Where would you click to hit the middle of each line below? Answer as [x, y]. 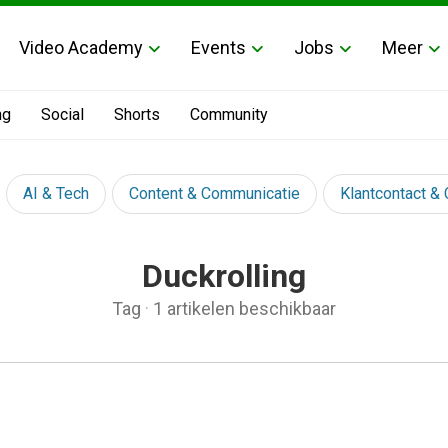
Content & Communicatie [214, 193]
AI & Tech [56, 193]
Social [62, 114]
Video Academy [81, 47]
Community [229, 114]
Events [218, 47]
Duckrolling [224, 276]
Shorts [137, 114]
